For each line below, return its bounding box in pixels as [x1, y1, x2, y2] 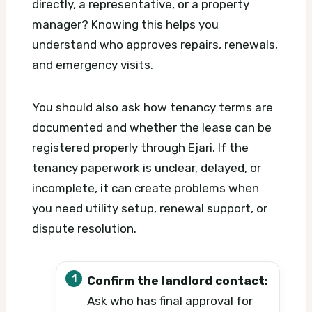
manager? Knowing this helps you [32, 17, 219, 32]
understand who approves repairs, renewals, [32, 38, 278, 52]
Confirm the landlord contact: [87, 274, 268, 288]
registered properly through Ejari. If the [32, 141, 249, 155]
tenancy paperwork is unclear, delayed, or [32, 161, 261, 175]
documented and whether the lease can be [32, 120, 272, 135]
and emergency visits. [32, 58, 153, 72]
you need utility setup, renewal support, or [32, 201, 267, 216]
